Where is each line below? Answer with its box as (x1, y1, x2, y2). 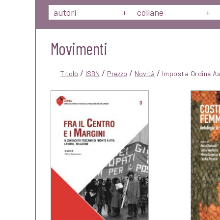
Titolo (60, 69, 78, 78)
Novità (135, 69, 155, 78)
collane (137, 7, 164, 18)
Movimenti (51, 38, 108, 58)
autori (54, 7, 76, 18)
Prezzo (107, 69, 127, 78)
